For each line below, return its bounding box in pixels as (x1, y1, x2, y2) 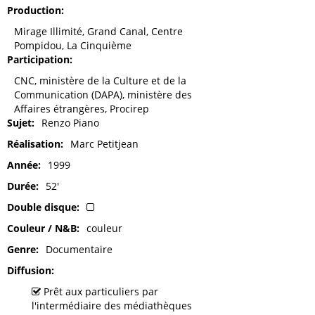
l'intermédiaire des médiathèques (32, 299, 195, 312)
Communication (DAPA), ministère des (14, 88, 192, 101)
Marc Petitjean (70, 137, 139, 150)
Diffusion (7, 264, 51, 277)
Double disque (7, 200, 77, 214)
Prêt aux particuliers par (41, 285, 158, 298)
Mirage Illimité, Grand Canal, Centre (14, 25, 183, 38)
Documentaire (46, 243, 112, 256)
